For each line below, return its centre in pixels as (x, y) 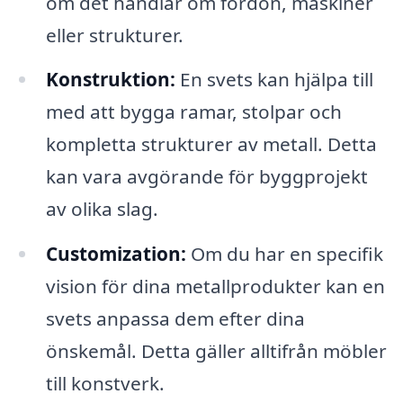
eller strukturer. (114, 35)
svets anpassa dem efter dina (175, 319)
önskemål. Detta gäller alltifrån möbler (216, 351)
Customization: (116, 254)
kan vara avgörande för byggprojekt (206, 177)
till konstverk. (105, 384)
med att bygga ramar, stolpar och (193, 112)
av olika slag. (102, 209)
